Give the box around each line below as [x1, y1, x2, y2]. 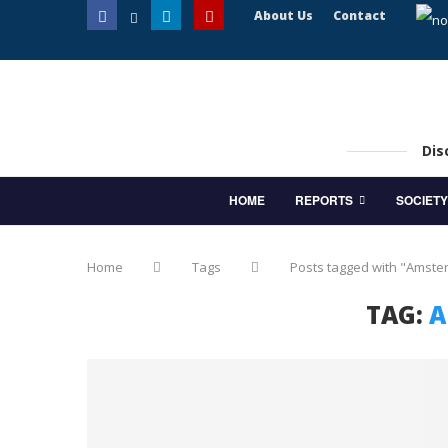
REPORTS [295, 191, 353, 209]
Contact [333, 7, 386, 24]
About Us [254, 7, 313, 24]
